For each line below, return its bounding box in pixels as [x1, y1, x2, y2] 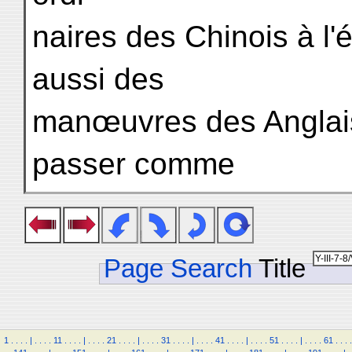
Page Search [104, 254, 252, 283]
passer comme [32, 147, 235, 181]
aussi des [32, 62, 164, 96]
